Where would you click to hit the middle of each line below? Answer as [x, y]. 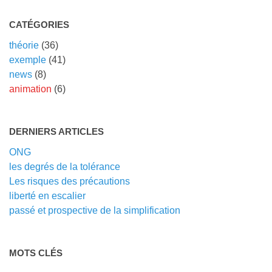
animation [30, 89]
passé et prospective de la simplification [95, 211]
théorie [24, 46]
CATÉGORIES [39, 25]
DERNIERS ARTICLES [56, 132]
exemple [28, 60]
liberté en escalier [47, 196]
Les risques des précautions [70, 182]
